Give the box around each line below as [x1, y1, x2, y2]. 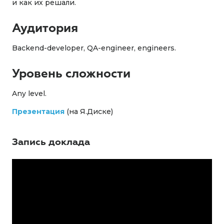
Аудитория [12, 20, 78, 35]
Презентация [12, 107, 64, 116]
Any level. [12, 89, 46, 98]
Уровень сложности [12, 66, 130, 81]
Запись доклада [12, 136, 90, 148]
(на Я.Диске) [64, 107, 113, 116]
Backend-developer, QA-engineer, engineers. [12, 43, 176, 52]
